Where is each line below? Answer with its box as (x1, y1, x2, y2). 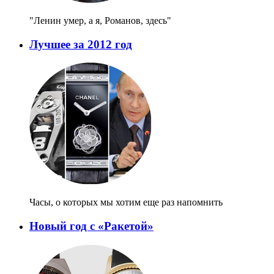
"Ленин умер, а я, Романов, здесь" (29, 15, 171, 26)
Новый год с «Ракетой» (29, 220, 154, 233)
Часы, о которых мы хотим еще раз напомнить (29, 197, 223, 208)
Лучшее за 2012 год (29, 37, 132, 51)
